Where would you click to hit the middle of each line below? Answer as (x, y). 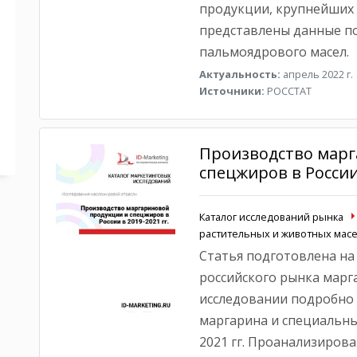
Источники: (231, 91)
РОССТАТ (288, 91)
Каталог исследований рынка (271, 217)
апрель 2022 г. (316, 74)
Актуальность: (239, 74)
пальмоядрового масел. (274, 52)
